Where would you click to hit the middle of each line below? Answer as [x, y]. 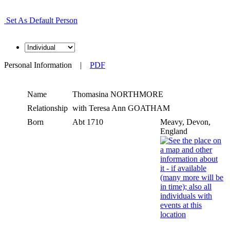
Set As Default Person [42, 20]
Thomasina [90, 94]
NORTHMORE [137, 94]
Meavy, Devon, [185, 122]
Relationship [47, 108]
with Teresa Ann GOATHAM [121, 108]
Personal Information [38, 65]
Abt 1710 [89, 122]
